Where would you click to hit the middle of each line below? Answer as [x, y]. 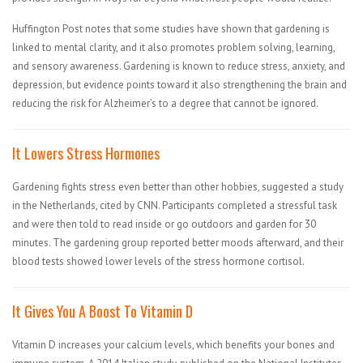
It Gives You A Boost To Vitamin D [104, 311]
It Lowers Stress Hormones [86, 153]
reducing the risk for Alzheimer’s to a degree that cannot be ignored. [165, 103]
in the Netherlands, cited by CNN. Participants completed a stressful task [175, 205]
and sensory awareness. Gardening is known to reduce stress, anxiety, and [179, 66]
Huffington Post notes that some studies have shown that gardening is [171, 28]
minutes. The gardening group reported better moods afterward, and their [178, 242]
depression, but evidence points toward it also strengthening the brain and [179, 84]
